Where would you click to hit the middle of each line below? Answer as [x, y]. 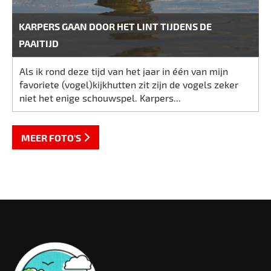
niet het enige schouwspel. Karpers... [100, 97]
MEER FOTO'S [51, 137]
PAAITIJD [39, 44]
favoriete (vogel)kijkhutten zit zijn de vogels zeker [129, 84]
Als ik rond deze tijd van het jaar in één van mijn [124, 71]
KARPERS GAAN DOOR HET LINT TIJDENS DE [116, 27]
